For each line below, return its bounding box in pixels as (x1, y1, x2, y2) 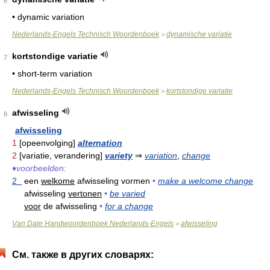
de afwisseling (41, 201, 99, 211)
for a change (105, 201, 153, 211)
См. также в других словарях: (12, 250, 154, 260)
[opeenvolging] (19, 138, 78, 148)
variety (105, 151, 133, 160)
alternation (78, 138, 122, 148)
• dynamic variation (12, 12, 84, 22)
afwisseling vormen (75, 176, 152, 186)
